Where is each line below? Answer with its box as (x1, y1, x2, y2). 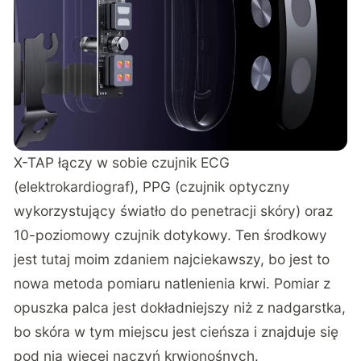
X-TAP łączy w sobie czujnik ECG (14, 153, 230, 171)
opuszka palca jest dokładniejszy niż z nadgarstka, (14, 298, 346, 316)
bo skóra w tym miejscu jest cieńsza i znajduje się (14, 322, 339, 340)
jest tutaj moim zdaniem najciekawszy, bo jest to (14, 250, 330, 268)
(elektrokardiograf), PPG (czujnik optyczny (14, 177, 291, 195)
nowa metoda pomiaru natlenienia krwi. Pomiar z (14, 274, 331, 292)
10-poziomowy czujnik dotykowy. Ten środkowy (14, 226, 328, 243)
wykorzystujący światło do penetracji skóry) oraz (14, 201, 334, 219)
